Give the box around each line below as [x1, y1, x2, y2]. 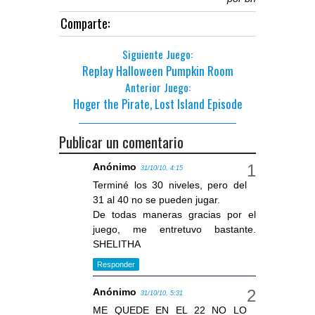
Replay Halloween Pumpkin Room [82, 62, 233, 80]
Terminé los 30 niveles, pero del [93, 179, 247, 191]
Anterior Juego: [124, 79, 191, 96]
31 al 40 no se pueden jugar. [93, 194, 220, 206]
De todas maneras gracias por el [93, 209, 256, 221]
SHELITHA [93, 238, 141, 250]
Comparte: [60, 13, 110, 33]
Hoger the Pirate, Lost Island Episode [72, 95, 243, 113]
